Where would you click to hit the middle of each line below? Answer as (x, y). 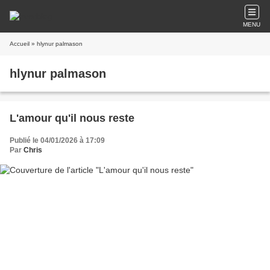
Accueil (20, 44)
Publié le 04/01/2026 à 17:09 (57, 140)
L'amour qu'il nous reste (72, 118)
